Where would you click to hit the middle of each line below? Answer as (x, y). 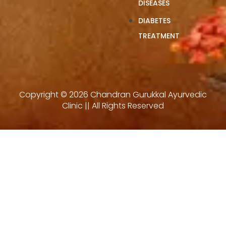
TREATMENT (159, 36)
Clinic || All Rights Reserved (113, 105)
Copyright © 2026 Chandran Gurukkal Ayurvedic (113, 94)
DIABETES (154, 20)
